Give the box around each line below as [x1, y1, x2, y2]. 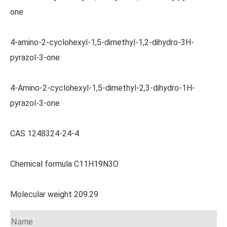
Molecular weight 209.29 [10, 190, 98, 199]
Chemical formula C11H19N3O [10, 159, 119, 169]
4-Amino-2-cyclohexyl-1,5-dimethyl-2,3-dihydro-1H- [10, 83, 195, 93]
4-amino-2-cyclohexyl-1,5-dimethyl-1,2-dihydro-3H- [10, 37, 194, 47]
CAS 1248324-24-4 [10, 129, 79, 138]
